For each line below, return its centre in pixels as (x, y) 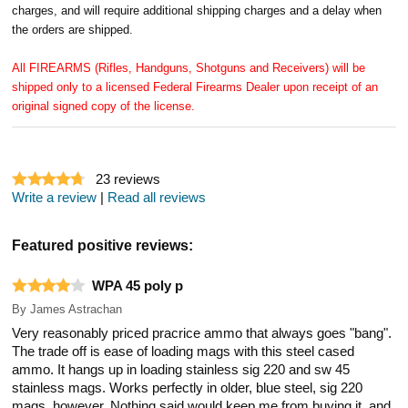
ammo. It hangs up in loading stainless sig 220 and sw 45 (181, 369)
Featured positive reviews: (103, 245)
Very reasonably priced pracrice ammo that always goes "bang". (202, 333)
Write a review (55, 197)
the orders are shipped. (73, 29)
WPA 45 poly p (138, 286)
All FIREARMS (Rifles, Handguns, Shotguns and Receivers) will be (189, 67)
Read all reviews (157, 197)
